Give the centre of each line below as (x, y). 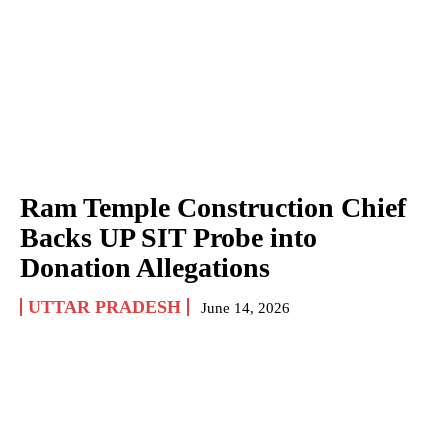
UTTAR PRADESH (104, 306)
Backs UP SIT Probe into (168, 237)
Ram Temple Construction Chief (213, 207)
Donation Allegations (145, 267)
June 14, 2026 (245, 307)
